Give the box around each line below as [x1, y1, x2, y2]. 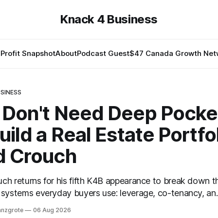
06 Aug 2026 [33, 206, 71, 214]
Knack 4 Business [60, 12, 158, 26]
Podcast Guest [77, 49, 129, 58]
